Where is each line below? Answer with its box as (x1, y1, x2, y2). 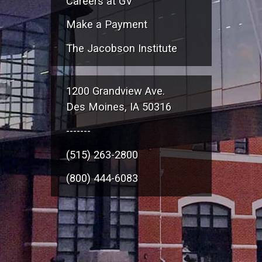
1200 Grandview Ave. (65, 85, 165, 98)
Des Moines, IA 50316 (65, 101, 171, 113)
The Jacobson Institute (65, 42, 177, 55)
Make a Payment (65, 18, 147, 31)
